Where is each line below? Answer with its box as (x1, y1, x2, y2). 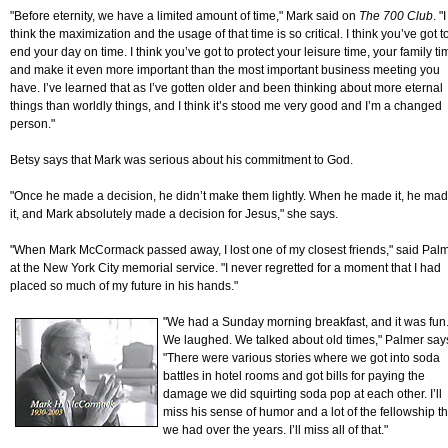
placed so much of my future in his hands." (10, 279, 238, 294)
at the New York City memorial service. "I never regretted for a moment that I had (10, 261, 441, 276)
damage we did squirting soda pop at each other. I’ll (163, 387, 442, 402)
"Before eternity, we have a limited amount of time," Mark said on (10, 9, 359, 24)
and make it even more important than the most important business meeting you (10, 63, 440, 78)
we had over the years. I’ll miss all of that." (163, 423, 388, 438)
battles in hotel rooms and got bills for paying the (163, 369, 425, 384)
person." (10, 117, 55, 132)
